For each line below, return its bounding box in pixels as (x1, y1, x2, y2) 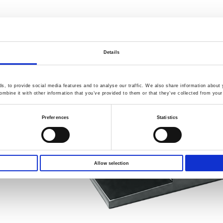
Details (104, 50, 119, 55)
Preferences (41, 114, 69, 120)
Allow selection (94, 160, 129, 166)
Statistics (157, 114, 178, 120)
